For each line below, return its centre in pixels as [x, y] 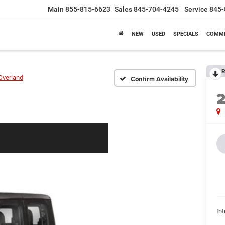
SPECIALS [186, 34]
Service [196, 9]
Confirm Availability [159, 79]
